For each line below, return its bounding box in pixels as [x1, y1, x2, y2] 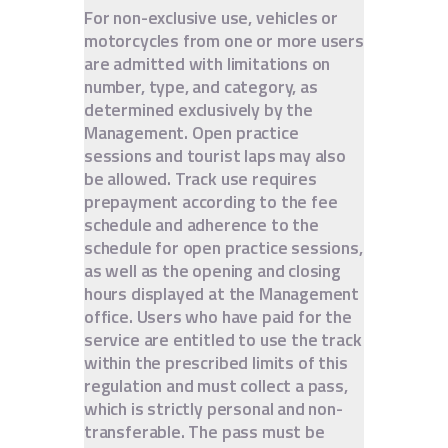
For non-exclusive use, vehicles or [84, 3, 338, 31]
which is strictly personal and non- [84, 394, 343, 422]
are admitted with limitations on [84, 49, 331, 77]
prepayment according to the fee [84, 187, 338, 215]
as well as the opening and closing [84, 256, 341, 284]
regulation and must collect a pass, [84, 371, 348, 399]
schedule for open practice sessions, [84, 233, 363, 261]
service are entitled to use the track [84, 325, 362, 353]
